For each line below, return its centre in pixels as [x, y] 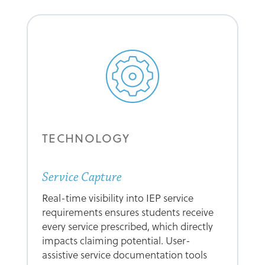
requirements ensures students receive [127, 212]
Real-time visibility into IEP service [117, 198]
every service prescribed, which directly [127, 226]
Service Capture [82, 177]
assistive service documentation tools [124, 254]
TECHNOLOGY [86, 138]
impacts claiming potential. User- [116, 240]
